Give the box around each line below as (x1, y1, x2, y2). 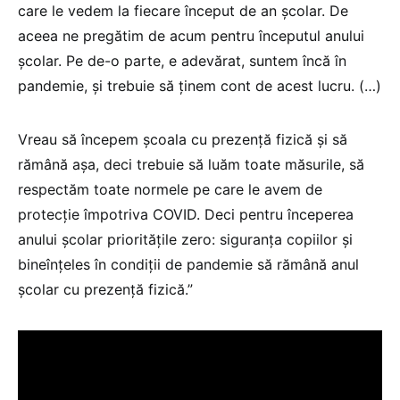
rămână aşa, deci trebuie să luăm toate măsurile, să (18, 154, 364, 173)
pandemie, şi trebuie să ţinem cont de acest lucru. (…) (18, 76, 381, 95)
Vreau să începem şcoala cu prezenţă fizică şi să (18, 129, 347, 148)
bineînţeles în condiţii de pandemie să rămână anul (18, 254, 359, 273)
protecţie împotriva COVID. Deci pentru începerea (18, 204, 354, 223)
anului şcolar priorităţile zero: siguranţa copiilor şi (18, 229, 353, 248)
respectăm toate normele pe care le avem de (18, 179, 322, 198)
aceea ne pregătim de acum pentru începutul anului (18, 26, 364, 45)
